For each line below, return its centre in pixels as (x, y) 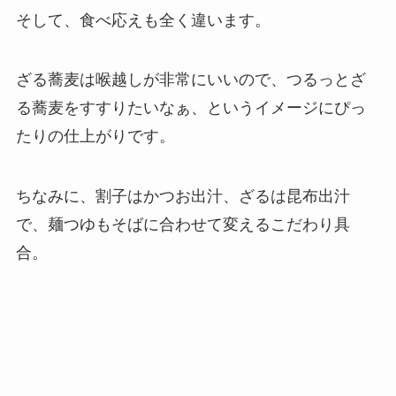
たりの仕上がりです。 (95, 137)
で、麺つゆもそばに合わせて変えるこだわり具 (183, 225)
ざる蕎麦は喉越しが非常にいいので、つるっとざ (190, 80)
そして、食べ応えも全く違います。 (143, 20)
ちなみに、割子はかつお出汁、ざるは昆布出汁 (183, 197)
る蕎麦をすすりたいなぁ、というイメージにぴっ (190, 108)
